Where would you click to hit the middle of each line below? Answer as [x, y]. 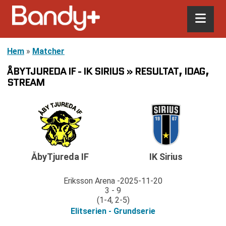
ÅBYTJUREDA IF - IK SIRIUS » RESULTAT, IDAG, [108, 71]
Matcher [48, 51]
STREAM [26, 82]
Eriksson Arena [89, 181]
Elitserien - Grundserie [113, 211]
